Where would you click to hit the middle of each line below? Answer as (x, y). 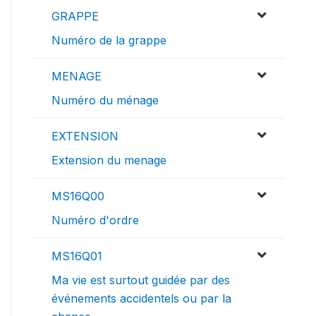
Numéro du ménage (105, 101)
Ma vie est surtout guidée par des (141, 280)
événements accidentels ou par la (141, 299)
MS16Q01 (77, 256)
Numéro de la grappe (109, 41)
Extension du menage (109, 160)
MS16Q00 (78, 196)
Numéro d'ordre (95, 220)
